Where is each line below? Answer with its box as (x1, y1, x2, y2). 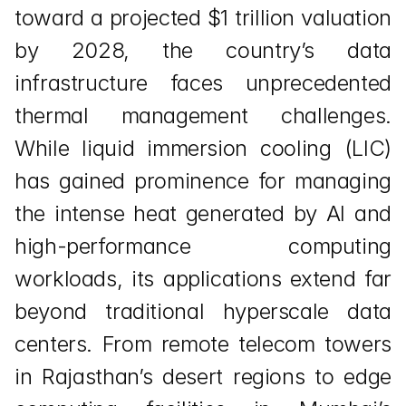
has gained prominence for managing (14, 168, 391, 194)
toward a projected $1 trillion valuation (14, 5, 391, 31)
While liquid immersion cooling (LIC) (14, 135, 391, 161)
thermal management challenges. (14, 102, 391, 129)
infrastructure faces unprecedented (14, 70, 391, 96)
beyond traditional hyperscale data (14, 298, 391, 324)
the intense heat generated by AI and (14, 200, 391, 227)
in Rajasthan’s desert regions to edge (14, 363, 391, 390)
